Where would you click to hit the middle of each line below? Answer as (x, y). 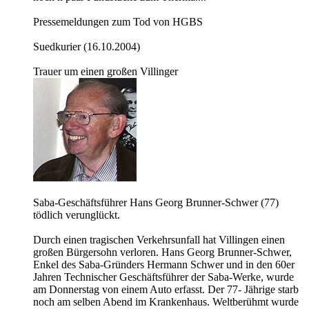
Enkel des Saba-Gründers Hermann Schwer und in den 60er (164, 265)
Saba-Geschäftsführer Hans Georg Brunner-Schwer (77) (156, 203)
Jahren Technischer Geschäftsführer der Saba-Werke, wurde (163, 277)
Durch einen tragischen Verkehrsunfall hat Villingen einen (159, 240)
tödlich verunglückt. (77, 215)
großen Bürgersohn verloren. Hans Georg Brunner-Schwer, (162, 252)
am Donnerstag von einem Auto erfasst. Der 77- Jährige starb (166, 290)
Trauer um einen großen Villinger (106, 72)
